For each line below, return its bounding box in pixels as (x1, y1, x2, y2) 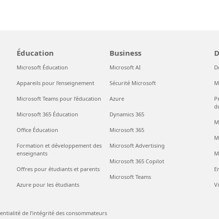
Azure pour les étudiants (17, 181, 80, 188)
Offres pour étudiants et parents (17, 165, 100, 173)
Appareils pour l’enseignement (17, 79, 95, 87)
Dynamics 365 (109, 110, 144, 118)
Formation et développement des (17, 142, 102, 149)
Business (109, 48, 141, 58)
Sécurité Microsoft (109, 79, 156, 87)
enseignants (17, 150, 48, 157)
